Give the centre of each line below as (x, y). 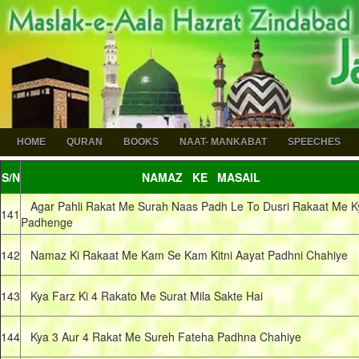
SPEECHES (314, 142)
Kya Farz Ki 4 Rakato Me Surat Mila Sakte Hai (142, 296)
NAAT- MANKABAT (223, 142)
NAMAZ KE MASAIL (201, 177)
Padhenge (47, 222)
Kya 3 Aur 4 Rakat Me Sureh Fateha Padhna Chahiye (161, 337)
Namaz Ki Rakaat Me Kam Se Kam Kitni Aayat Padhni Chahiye (184, 255)
